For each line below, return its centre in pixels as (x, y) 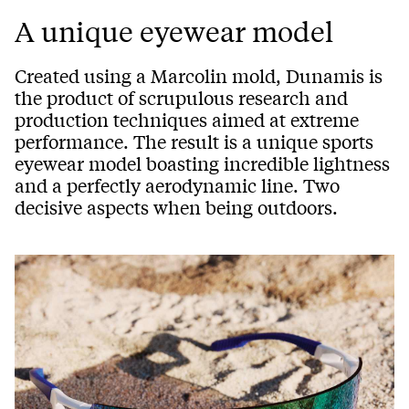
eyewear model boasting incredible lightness (202, 163)
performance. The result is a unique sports (194, 142)
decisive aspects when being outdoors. (176, 207)
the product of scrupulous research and (181, 98)
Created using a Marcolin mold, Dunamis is (199, 76)
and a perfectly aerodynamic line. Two (177, 185)
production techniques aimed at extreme (187, 120)
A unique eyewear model (174, 31)
